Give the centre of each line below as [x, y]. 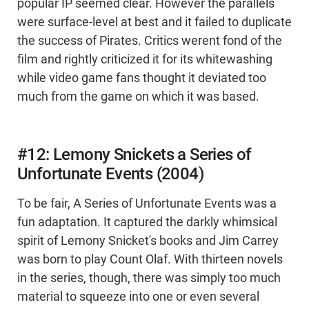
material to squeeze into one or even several [138, 297]
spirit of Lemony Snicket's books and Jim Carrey [148, 241]
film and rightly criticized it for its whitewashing [145, 60]
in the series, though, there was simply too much [149, 278]
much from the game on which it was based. [138, 97]
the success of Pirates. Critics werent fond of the [150, 41]
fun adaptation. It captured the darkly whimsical [147, 222]
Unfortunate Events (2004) [110, 174]
